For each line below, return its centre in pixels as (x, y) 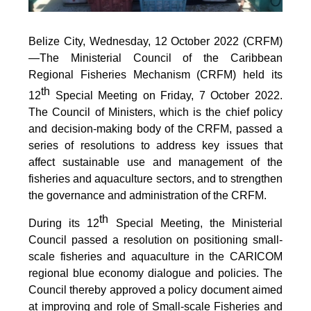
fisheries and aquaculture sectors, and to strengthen (155, 178)
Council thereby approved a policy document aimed (155, 290)
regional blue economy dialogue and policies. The (155, 274)
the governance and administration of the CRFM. (148, 195)
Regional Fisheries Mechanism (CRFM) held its (155, 74)
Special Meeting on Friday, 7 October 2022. (166, 95)
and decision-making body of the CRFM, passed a (155, 128)
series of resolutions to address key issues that (155, 145)
